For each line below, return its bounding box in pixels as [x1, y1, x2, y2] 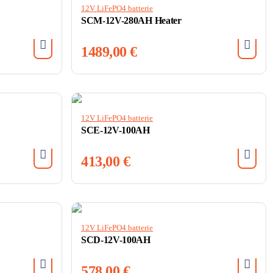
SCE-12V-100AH [81, 124, 150, 135]
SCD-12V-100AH [81, 234, 151, 245]
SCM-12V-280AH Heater [81, 15, 182, 26]
